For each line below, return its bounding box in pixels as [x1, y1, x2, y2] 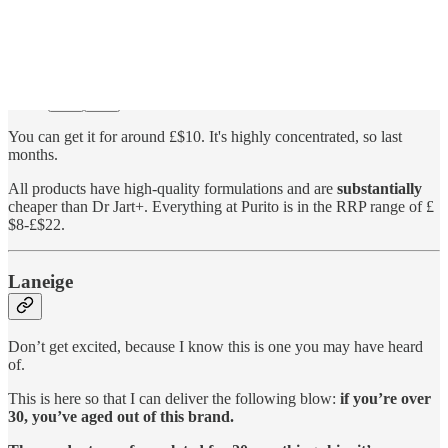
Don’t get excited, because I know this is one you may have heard [8, 338, 423, 356]
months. [8, 145, 58, 163]
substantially [337, 179, 422, 197]
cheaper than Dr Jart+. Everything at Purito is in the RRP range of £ [8, 197, 434, 215]
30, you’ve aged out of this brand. [8, 408, 234, 426]
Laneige [8, 270, 73, 292]
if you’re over [340, 390, 431, 408]
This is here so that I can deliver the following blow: [8, 390, 340, 408]
